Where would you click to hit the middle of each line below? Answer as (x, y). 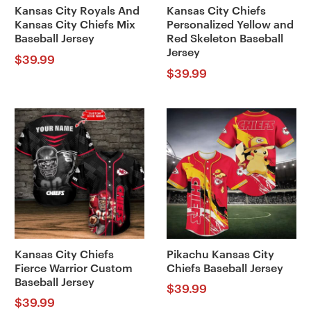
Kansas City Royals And (77, 11)
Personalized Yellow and (230, 25)
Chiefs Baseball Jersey (225, 268)
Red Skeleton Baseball (225, 39)
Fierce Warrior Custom (73, 268)
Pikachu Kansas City (220, 254)
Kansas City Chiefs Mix (75, 25)
